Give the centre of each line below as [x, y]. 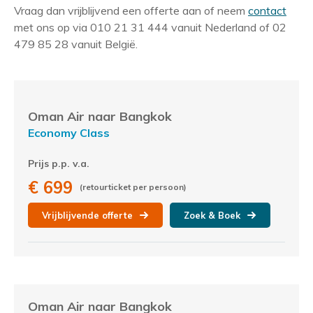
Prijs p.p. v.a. [59, 163]
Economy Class [69, 133]
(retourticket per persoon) [133, 187]
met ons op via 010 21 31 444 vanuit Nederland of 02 [150, 27]
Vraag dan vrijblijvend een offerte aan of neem [131, 10]
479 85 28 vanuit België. [76, 44]
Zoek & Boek [212, 215]
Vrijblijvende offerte [87, 215]
